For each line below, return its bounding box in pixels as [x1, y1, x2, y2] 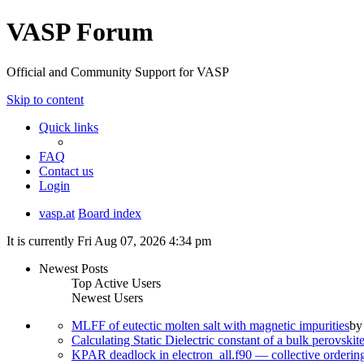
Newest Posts [39, 261, 108, 275]
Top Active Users [71, 275, 161, 290]
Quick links [39, 119, 98, 134]
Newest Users [71, 290, 143, 305]
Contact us [39, 163, 93, 178]
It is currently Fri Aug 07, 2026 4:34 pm [6, 233, 211, 248]
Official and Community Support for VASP [6, 64, 229, 79]
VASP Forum [6, 17, 154, 47]
